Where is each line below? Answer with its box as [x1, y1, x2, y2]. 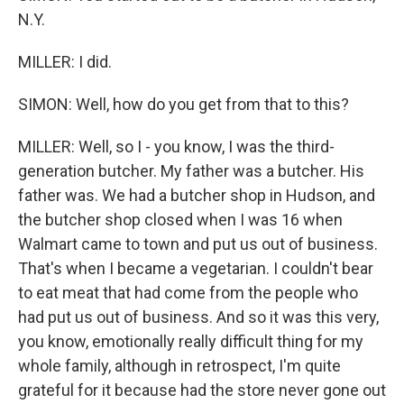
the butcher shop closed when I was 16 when [18, 210, 343, 229]
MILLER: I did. [18, 52, 112, 71]
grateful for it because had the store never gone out [18, 381, 386, 399]
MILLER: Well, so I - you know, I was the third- [18, 137, 335, 156]
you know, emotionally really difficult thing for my [18, 332, 363, 351]
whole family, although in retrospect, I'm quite [18, 356, 341, 375]
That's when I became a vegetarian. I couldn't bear [18, 259, 373, 278]
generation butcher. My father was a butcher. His [18, 161, 364, 180]
